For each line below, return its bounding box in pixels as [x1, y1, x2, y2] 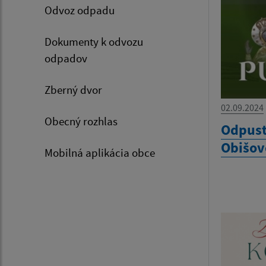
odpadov [45, 51, 87, 65]
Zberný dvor [45, 83, 102, 97]
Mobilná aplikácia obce [45, 145, 155, 160]
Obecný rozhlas [45, 114, 118, 128]
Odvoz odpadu [45, 3, 115, 17]
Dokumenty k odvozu [45, 34, 143, 49]
